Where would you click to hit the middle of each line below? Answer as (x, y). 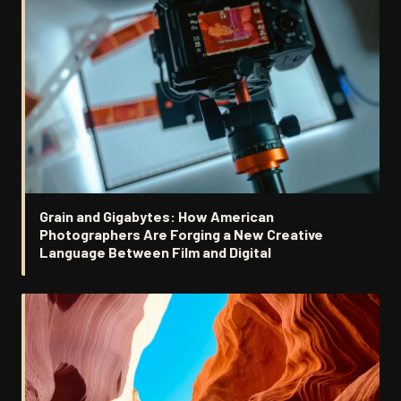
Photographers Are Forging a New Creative (181, 234)
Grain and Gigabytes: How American (157, 216)
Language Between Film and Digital (155, 252)
